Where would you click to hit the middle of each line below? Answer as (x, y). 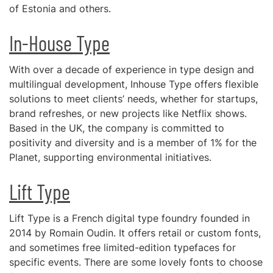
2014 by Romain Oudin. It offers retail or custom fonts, (135, 233)
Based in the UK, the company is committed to (117, 128)
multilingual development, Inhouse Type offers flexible (134, 84)
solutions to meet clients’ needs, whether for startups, (133, 99)
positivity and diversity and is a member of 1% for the (133, 143)
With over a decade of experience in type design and (132, 69)
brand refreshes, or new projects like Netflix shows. (128, 113)
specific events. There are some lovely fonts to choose (136, 262)
